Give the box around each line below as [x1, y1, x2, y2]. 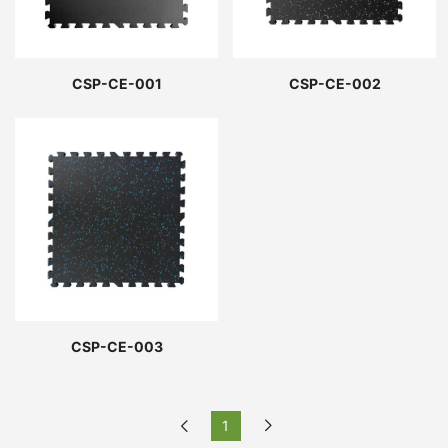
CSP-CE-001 [71, 73, 162, 94]
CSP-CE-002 [288, 73, 381, 94]
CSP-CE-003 [70, 336, 163, 357]
